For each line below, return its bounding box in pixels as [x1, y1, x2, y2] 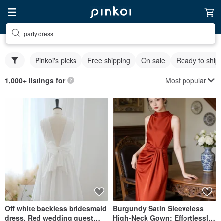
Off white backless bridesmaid [5, 203, 107, 213]
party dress [24, 29, 53, 37]
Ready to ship [176, 55, 219, 65]
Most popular [165, 75, 206, 85]
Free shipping [87, 55, 130, 65]
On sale [141, 55, 165, 65]
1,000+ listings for [5, 75, 65, 85]
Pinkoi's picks [35, 55, 76, 65]
